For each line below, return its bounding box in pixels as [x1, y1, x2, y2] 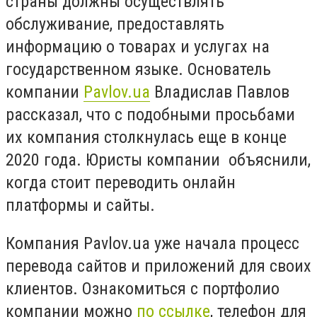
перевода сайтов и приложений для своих [6, 255, 311, 276]
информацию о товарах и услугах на [6, 37, 270, 57]
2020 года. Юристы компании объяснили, [6, 150, 311, 171]
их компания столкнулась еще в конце [6, 127, 287, 148]
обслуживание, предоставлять [6, 14, 224, 35]
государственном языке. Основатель [6, 59, 271, 80]
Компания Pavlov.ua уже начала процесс [6, 233, 299, 253]
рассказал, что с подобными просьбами [6, 105, 295, 125]
